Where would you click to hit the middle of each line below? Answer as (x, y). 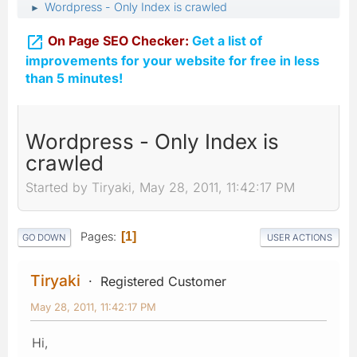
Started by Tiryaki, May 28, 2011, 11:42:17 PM (160, 188)
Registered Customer (163, 281)
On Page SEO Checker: (118, 41)
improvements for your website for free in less (173, 60)
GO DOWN (44, 237)
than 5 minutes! (74, 78)
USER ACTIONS (300, 237)
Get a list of (226, 41)
